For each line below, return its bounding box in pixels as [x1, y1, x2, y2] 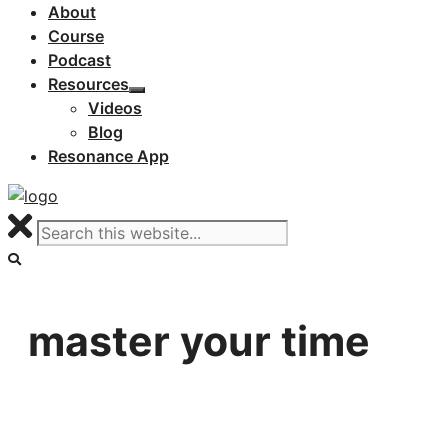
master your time [28, 316, 370, 367]
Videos [88, 98, 142, 118]
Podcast [48, 50, 111, 70]
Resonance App [48, 146, 169, 166]
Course [48, 26, 104, 46]
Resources [48, 74, 129, 94]
